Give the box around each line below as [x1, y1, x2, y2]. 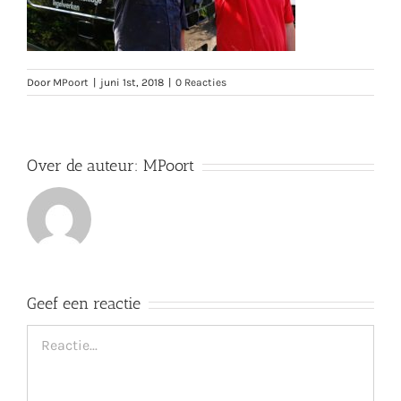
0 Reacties [175, 76, 226, 90]
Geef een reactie [27, 294, 141, 314]
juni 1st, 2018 [100, 76, 164, 90]
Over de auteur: [27, 156, 143, 176]
